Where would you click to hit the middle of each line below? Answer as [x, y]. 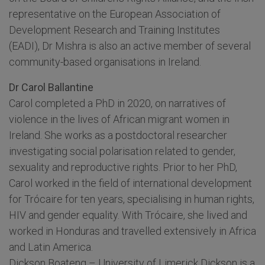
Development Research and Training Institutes [114, 30]
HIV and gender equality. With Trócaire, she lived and [128, 215]
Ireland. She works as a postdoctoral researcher [118, 135]
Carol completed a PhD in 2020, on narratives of [117, 104]
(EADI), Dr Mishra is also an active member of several [130, 46]
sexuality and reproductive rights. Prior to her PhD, [123, 167]
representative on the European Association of [115, 14]
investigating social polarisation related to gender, [122, 151]
